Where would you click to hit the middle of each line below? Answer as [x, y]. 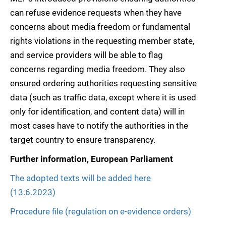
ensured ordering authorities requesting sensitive [103, 83]
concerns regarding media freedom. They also [98, 69]
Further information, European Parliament [92, 159]
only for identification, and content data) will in [97, 112]
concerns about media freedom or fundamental [100, 27]
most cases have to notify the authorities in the [99, 126]
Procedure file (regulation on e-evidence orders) [101, 212]
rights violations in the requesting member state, [102, 41]
